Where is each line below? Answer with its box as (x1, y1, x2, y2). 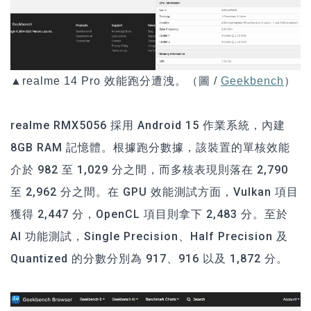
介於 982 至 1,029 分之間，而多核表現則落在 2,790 (10, 163, 288, 177)
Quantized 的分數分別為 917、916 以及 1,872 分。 (10, 252, 288, 266)
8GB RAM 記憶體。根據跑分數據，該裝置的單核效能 (10, 141, 290, 155)
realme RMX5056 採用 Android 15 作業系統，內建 (10, 119, 285, 133)
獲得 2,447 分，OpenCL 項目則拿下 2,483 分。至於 (10, 208, 288, 221)
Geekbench (221, 75, 284, 87)
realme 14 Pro (22, 75, 104, 87)
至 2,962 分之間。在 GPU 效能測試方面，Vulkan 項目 (10, 185, 299, 199)
